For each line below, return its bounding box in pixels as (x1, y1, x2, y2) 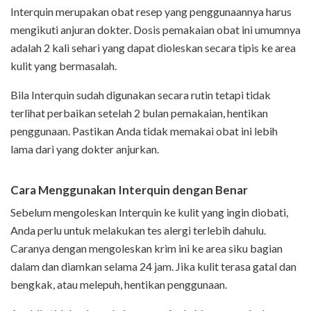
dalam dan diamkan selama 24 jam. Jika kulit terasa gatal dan (10, 260, 296, 274)
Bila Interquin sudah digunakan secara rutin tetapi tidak (10, 88, 271, 102)
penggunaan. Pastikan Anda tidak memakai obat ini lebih (10, 124, 278, 138)
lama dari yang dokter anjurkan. (10, 142, 159, 156)
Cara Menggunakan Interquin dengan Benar (10, 183, 250, 198)
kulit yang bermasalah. (10, 59, 119, 73)
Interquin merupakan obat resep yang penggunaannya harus (10, 5, 292, 19)
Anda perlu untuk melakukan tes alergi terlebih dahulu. (10, 224, 266, 237)
